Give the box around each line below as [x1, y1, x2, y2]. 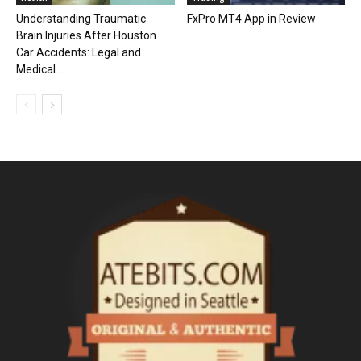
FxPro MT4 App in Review [186, 12, 316, 26]
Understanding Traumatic [16, 12, 146, 26]
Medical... [16, 63, 63, 77]
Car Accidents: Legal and [16, 46, 141, 60]
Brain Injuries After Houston [16, 29, 156, 43]
